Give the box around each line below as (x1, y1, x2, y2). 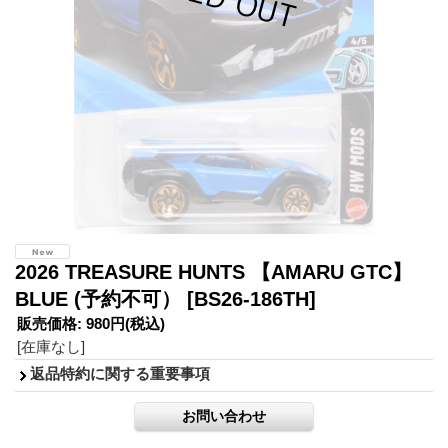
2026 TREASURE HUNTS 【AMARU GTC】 (15, 260, 412, 283)
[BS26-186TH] (187, 287, 316, 310)
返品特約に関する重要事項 (30, 364, 210, 382)
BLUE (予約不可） (15, 287, 187, 310)
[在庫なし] (17, 337, 85, 355)
